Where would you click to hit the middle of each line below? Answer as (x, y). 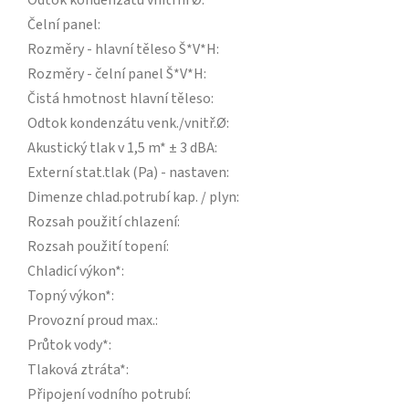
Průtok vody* (68, 346)
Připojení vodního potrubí (108, 395)
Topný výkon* (69, 296)
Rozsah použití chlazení (102, 222)
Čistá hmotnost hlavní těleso (119, 99)
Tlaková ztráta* (77, 370)
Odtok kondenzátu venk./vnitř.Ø (127, 124)
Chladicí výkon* (74, 272)
